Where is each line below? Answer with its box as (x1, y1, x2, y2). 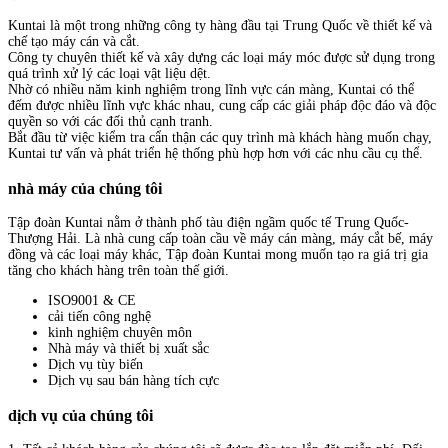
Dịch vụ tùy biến (48, 357, 143, 373)
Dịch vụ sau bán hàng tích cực (48, 373, 219, 389)
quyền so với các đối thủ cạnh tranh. (8, 114, 213, 130)
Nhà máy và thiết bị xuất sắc (48, 341, 209, 357)
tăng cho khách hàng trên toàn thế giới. (8, 263, 229, 279)
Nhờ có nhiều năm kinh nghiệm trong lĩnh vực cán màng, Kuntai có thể (8, 82, 414, 98)
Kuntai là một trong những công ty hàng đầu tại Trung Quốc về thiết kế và (8, 18, 432, 34)
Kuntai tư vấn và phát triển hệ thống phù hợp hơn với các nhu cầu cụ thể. (8, 146, 423, 162)
